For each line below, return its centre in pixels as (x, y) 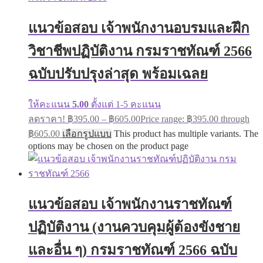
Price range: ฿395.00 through (195, 119)
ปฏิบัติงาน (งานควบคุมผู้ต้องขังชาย (134, 227)
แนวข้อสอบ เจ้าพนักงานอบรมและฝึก (139, 28)
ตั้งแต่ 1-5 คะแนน (125, 104)
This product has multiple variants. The (186, 134)
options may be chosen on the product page (108, 146)
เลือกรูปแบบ (87, 134)
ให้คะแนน (50, 104)
